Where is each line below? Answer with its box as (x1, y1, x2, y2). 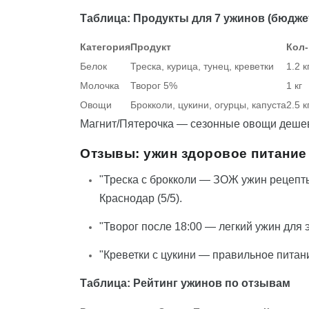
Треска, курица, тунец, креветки (130, 61, 274, 72)
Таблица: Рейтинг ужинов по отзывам (80, 277, 290, 290)
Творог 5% (130, 80, 177, 92)
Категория (80, 41, 130, 53)
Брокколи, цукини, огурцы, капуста (130, 99, 286, 111)
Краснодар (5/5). (99, 192, 182, 205)
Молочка (80, 80, 119, 92)
